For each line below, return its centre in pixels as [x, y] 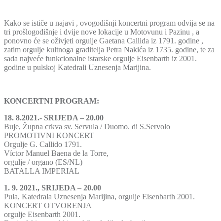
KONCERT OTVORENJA [48, 205]
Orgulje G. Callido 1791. [43, 144]
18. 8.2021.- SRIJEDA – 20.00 [54, 117]
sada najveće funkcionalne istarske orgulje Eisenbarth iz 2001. [100, 58]
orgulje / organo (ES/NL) [43, 162]
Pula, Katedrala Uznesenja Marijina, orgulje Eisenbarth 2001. [99, 196]
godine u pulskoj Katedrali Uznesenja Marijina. [77, 67]
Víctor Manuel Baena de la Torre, [56, 153]
